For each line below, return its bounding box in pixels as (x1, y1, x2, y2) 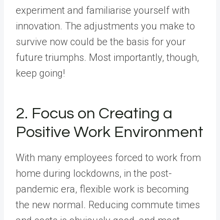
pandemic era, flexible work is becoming (16, 183, 189, 195)
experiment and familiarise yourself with (16, 4, 190, 16)
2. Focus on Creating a (16, 106, 172, 122)
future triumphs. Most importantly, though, (16, 52, 199, 63)
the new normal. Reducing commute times (16, 199, 200, 211)
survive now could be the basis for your (16, 36, 186, 48)
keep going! (16, 67, 65, 79)
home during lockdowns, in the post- (16, 167, 172, 179)
